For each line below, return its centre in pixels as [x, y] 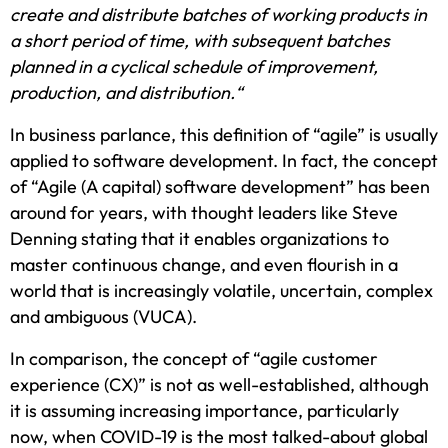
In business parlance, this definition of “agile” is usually [224, 135]
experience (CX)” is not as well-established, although [219, 385]
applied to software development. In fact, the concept [224, 161]
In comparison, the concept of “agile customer [194, 359]
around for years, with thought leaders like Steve [204, 213]
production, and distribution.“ [126, 93]
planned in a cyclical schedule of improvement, [194, 67]
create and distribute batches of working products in [218, 15]
